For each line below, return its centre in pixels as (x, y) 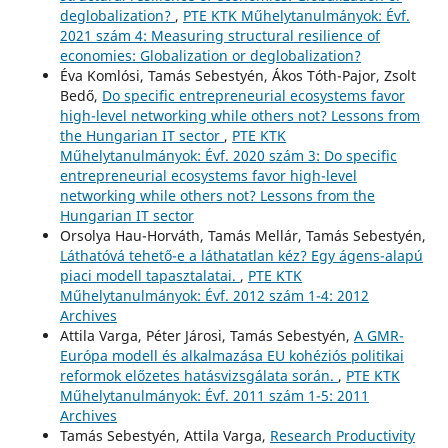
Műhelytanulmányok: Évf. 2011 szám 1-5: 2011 (214, 395)
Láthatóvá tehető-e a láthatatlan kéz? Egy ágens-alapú (241, 255)
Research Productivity (342, 435)
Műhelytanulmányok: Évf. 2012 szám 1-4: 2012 (214, 295)
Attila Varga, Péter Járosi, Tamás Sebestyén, (206, 335)
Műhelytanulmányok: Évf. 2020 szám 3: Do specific (228, 155)
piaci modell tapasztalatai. (149, 275)
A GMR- (378, 335)
